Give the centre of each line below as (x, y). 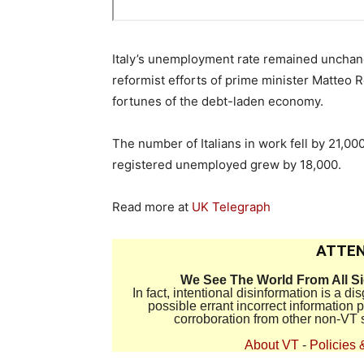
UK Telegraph (231, 206)
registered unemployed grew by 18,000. (227, 164)
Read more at (152, 206)
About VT (272, 344)
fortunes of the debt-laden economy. (218, 101)
